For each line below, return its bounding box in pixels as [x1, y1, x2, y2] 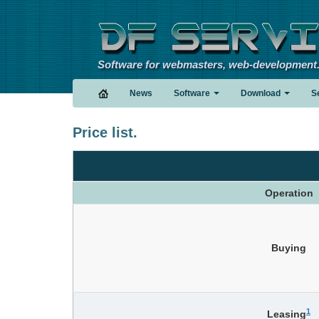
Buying [271, 242, 306, 253]
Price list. [73, 125, 137, 140]
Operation [264, 187, 313, 199]
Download [241, 88, 281, 98]
